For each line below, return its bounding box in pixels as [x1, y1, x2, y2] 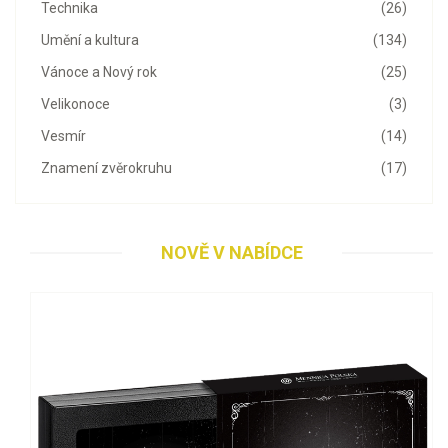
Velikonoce [41, 96, 110, 113]
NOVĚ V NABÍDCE [160, 242, 303, 264]
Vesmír [41, 128, 86, 145]
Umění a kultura [41, 32, 139, 49]
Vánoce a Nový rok [41, 64, 157, 81]
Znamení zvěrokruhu [41, 160, 172, 177]
